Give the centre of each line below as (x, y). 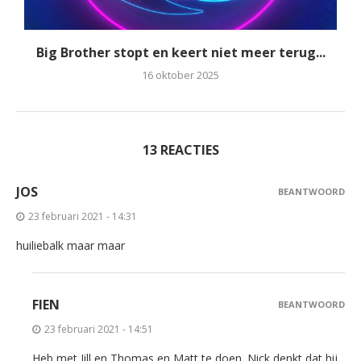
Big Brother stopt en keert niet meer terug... (180, 52)
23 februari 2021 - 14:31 (83, 216)
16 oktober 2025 (180, 75)
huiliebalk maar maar (71, 245)
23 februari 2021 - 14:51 (99, 329)
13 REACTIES (180, 149)
